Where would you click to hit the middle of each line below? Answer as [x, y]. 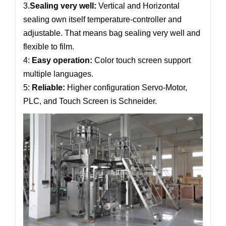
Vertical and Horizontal [139, 6]
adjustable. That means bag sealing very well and [112, 33]
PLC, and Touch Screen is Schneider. [90, 101]
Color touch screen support [142, 60]
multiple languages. [58, 74]
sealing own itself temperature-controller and [102, 19]
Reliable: [48, 88]
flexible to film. [49, 47]
